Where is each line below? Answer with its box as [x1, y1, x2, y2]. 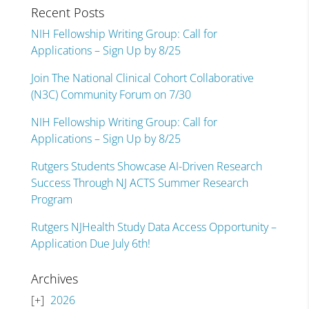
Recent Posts [30, 4, 104, 21]
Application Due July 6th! [30, 236, 150, 251]
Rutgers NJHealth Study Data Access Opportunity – [30, 219, 277, 235]
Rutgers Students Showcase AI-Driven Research [30, 159, 262, 174]
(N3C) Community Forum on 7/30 [30, 87, 191, 102]
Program [30, 192, 72, 207]
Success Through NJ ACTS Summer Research [30, 175, 248, 190]
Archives [30, 270, 78, 287]
